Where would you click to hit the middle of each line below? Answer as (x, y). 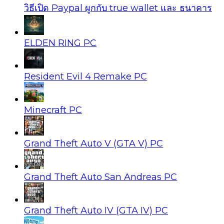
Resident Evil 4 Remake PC (85, 76)
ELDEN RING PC (60, 43)
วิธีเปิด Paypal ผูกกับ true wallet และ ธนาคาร (118, 8)
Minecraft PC (53, 110)
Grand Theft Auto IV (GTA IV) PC (96, 210)
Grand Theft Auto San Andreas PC (100, 177)
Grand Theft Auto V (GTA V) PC (93, 143)
